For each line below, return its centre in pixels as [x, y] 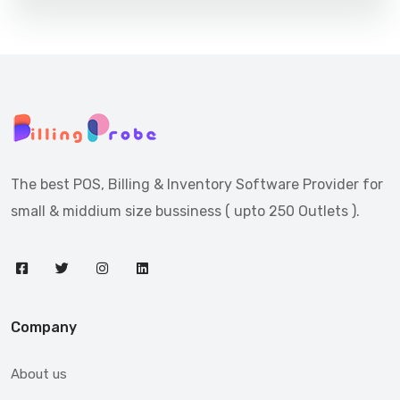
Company [44, 328]
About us [39, 375]
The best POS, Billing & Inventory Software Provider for [197, 185]
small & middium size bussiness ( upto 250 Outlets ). [185, 212]
